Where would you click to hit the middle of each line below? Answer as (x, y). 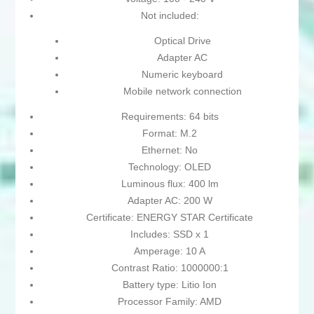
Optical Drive (182, 41)
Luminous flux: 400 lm (170, 184)
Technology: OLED (170, 167)
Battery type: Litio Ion (170, 285)
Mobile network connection (182, 91)
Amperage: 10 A (170, 251)
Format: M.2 (170, 134)
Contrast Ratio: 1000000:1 (170, 268)
